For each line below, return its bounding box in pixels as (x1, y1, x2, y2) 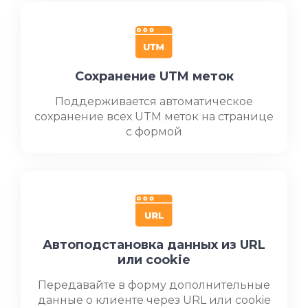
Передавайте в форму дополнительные (38, 278, 270, 292)
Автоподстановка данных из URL (43, 237, 265, 253)
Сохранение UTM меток (74, 69, 234, 85)
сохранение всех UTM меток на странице (34, 110, 274, 124)
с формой (126, 125, 182, 139)
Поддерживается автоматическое (55, 95, 253, 109)
